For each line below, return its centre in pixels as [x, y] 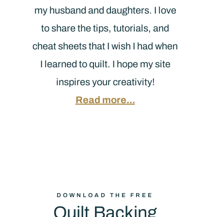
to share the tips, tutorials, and [105, 28]
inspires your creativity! [105, 82]
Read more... [105, 100]
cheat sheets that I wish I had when [105, 46]
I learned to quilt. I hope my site [105, 64]
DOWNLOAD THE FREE [105, 195]
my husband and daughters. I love [105, 10]
